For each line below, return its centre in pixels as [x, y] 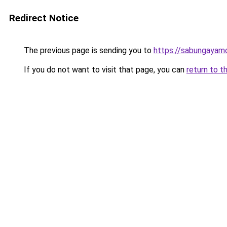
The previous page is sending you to [88, 50]
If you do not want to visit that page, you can [104, 70]
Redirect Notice [44, 18]
